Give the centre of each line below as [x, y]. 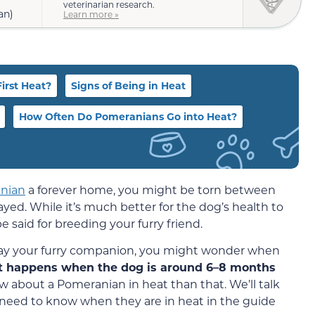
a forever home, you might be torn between [150, 189]
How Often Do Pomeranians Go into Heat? [128, 116]
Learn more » [91, 14]
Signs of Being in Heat [128, 85]
